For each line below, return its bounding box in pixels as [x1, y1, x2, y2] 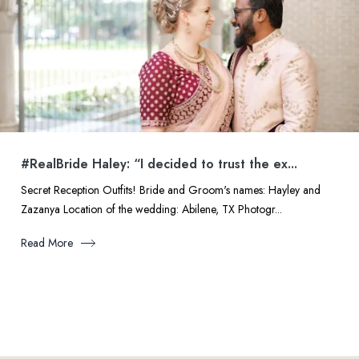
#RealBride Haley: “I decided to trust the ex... [21, 155, 297, 173]
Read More [21, 235, 73, 251]
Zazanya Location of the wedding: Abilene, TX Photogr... [21, 201, 282, 217]
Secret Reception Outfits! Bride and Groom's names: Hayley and [21, 182, 321, 198]
